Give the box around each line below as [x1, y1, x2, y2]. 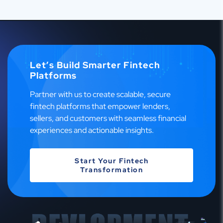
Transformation [80, 165, 143, 174]
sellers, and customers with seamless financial [30, 112, 186, 123]
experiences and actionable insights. [30, 124, 154, 135]
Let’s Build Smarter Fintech [30, 59, 160, 71]
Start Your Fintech [75, 156, 148, 165]
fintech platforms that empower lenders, [30, 101, 170, 111]
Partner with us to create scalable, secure [30, 89, 171, 100]
